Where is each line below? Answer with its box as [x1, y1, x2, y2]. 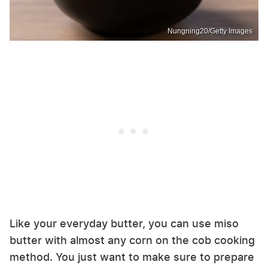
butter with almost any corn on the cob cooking [10, 234, 255, 247]
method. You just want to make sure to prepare [10, 251, 254, 264]
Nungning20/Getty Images [167, 27, 252, 36]
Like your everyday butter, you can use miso [10, 217, 239, 230]
